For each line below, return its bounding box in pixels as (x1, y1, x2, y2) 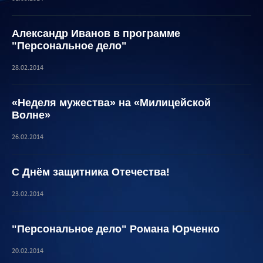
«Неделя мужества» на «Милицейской (12, 97, 211, 109)
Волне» (12, 109, 50, 121)
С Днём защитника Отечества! (12, 166, 170, 178)
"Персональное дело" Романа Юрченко (12, 223, 220, 235)
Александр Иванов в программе (12, 28, 180, 39)
